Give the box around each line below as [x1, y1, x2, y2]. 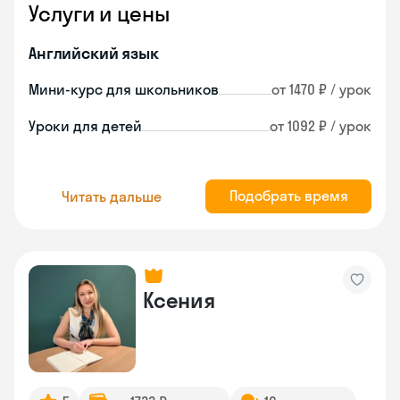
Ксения [143, 287, 215, 313]
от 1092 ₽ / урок [270, 117, 371, 135]
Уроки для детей [29, 117, 142, 135]
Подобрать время [229, 187, 348, 204]
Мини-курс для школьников [29, 80, 219, 98]
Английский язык [29, 43, 159, 63]
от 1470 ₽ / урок [271, 80, 371, 98]
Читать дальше [62, 187, 162, 205]
